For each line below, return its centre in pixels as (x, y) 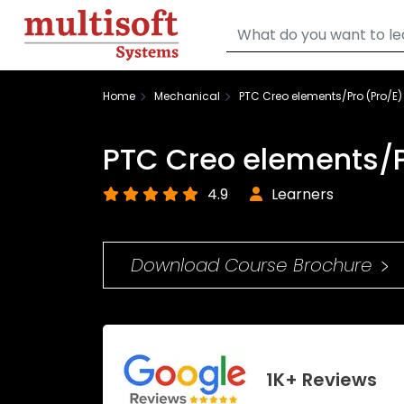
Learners (303, 194)
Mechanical (187, 96)
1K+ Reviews (321, 379)
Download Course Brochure (252, 265)
